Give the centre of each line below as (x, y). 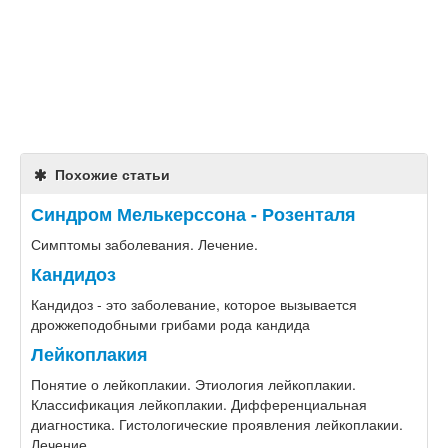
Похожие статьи (110, 174)
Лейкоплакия (89, 353)
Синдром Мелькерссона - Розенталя (193, 213)
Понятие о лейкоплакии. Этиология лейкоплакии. (193, 384)
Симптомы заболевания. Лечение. (144, 244)
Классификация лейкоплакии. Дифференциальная (199, 404)
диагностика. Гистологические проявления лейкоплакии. (217, 424)
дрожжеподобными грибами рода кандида (170, 324)
